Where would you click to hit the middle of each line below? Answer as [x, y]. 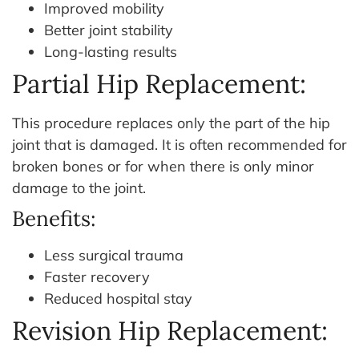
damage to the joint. [79, 188]
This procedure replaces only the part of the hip [171, 123]
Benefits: [54, 218]
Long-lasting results [111, 51]
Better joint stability [109, 30]
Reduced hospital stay [118, 298]
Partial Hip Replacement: [159, 83]
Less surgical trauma [114, 255]
